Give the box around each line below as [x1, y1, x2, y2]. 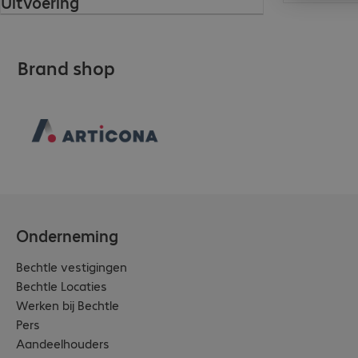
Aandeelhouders [16, 334, 109, 352]
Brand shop [18, 55, 115, 81]
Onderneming [16, 224, 118, 246]
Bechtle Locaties [16, 276, 107, 294]
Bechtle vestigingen [16, 257, 127, 275]
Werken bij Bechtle [16, 296, 119, 313]
